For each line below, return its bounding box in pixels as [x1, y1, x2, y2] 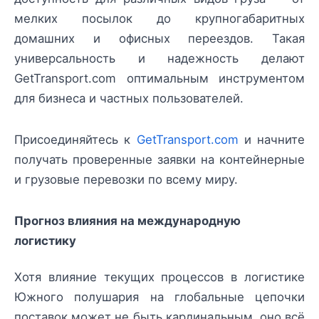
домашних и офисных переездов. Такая [14, 31, 305, 46]
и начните [238, 132, 305, 147]
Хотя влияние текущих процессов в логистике [14, 269, 305, 284]
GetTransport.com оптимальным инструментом [14, 70, 305, 85]
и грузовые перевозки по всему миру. [14, 172, 238, 187]
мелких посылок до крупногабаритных [14, 11, 305, 26]
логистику [14, 234, 76, 249]
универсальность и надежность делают [14, 51, 305, 66]
